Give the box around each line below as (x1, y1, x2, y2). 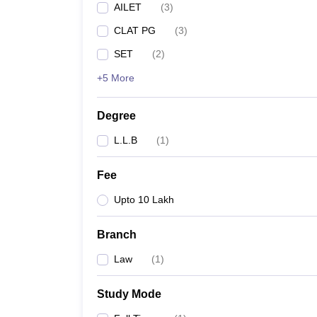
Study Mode (97, 288, 161, 300)
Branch (97, 229, 137, 241)
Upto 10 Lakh (114, 194, 174, 205)
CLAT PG (114, 25, 156, 36)
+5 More (97, 72, 134, 83)
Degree (97, 110, 136, 122)
